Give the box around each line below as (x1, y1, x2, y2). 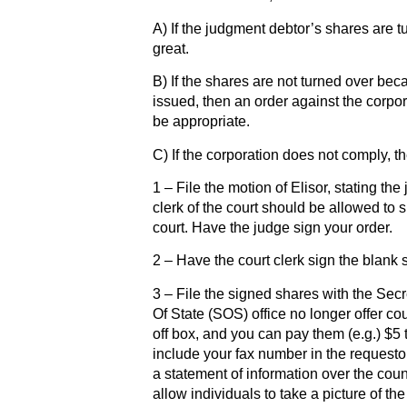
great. (153, 40, 189, 56)
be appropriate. (153, 114, 250, 130)
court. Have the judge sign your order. (153, 219, 392, 235)
